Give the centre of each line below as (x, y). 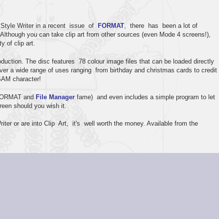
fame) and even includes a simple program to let (145, 97)
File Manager (55, 97)
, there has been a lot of (161, 26)
